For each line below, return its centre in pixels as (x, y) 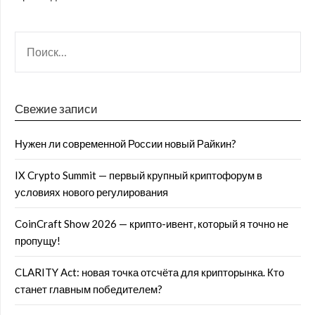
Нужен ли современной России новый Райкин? (126, 143)
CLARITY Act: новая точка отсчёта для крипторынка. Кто (149, 272)
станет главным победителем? (89, 289)
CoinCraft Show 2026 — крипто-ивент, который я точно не (152, 224)
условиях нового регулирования (91, 192)
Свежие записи (56, 109)
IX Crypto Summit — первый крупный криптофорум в (139, 175)
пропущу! (38, 240)
